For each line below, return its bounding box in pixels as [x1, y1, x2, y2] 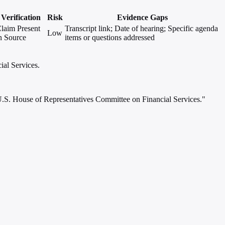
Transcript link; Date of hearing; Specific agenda [65, 24, 218, 33]
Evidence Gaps [117, 13, 168, 22]
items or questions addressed [65, 33, 155, 42]
